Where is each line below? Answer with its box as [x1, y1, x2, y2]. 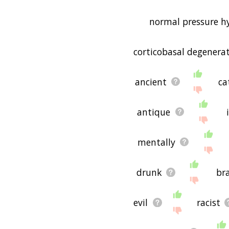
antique [137, 105, 171, 118]
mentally [137, 135, 175, 148]
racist [196, 196, 220, 209]
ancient [135, 75, 167, 88]
